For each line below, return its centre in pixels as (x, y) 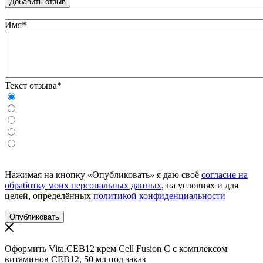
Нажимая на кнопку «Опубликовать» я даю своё (103, 175)
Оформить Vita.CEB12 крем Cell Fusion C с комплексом (116, 249)
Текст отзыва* (33, 86)
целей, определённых (49, 196)
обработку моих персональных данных (83, 186)
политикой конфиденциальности (159, 196)
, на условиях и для (200, 186)
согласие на (225, 175)
